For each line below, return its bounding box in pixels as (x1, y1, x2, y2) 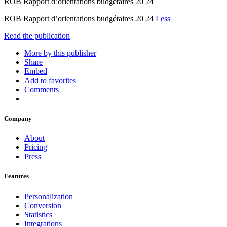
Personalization (24, 192, 73, 201)
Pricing (24, 143, 47, 152)
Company (4, 115, 32, 123)
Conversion (24, 201, 61, 210)
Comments (24, 85, 59, 94)
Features (4, 172, 29, 180)
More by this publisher (24, 48, 96, 57)
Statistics (24, 210, 52, 219)
